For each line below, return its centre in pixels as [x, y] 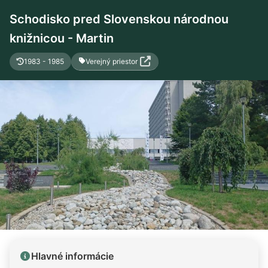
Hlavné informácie [72, 256]
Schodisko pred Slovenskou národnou [119, 19]
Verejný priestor [111, 61]
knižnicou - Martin [62, 38]
